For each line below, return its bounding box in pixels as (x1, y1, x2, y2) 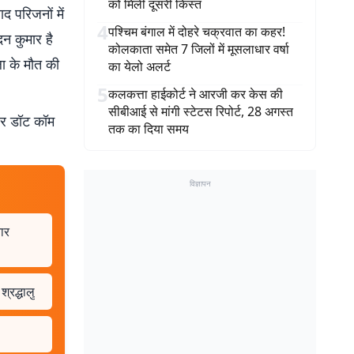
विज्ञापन (189, 178, 211, 189)
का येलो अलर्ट (108, 58, 171, 75)
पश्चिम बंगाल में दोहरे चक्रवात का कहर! (108, 23, 285, 40)
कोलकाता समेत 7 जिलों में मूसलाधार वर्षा (108, 40, 289, 58)
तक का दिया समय (108, 120, 189, 137)
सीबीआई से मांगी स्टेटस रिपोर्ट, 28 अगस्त (108, 103, 293, 120)
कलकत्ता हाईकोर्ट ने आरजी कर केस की (108, 85, 283, 103)
